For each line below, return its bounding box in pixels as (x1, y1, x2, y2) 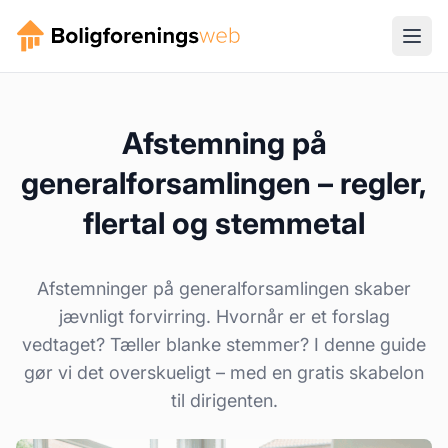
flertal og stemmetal (83, 205, 365, 241)
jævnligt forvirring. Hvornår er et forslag (58, 306, 390, 327)
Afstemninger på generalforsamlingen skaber (37, 278, 411, 299)
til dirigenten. (170, 390, 278, 411)
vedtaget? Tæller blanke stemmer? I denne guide (22, 334, 426, 355)
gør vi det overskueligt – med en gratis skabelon (24, 362, 424, 383)
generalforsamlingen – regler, (21, 165, 427, 201)
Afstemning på (121, 125, 327, 161)
